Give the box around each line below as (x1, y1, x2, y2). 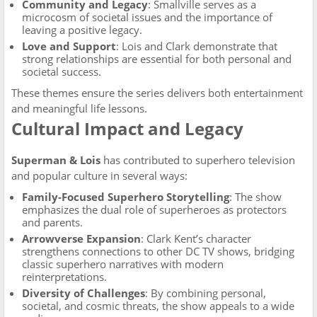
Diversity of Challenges (22, 286, 145, 300)
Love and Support (22, 39, 116, 53)
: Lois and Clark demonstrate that (116, 39, 277, 53)
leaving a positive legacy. (22, 23, 142, 37)
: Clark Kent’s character (141, 231, 251, 246)
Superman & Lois (11, 153, 100, 167)
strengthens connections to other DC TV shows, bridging (22, 244, 294, 258)
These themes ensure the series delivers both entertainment (11, 86, 303, 100)
